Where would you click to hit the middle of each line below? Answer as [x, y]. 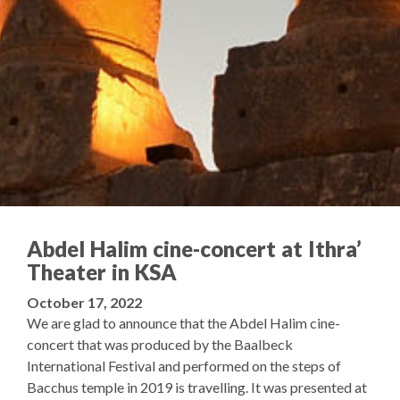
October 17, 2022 [84, 302]
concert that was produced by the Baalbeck [160, 344]
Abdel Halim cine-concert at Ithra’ [194, 248]
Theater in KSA [102, 271]
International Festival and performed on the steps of [184, 365]
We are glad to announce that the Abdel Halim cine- [183, 322]
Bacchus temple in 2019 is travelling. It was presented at [197, 387]
